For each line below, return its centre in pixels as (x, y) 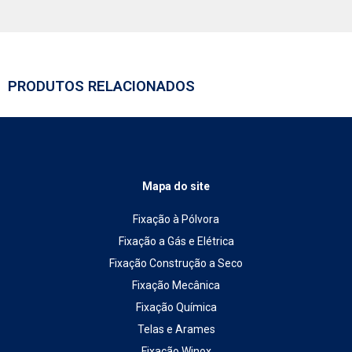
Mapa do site (176, 187)
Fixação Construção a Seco (176, 264)
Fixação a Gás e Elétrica (176, 242)
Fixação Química (176, 308)
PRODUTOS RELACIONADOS (101, 87)
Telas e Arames (176, 330)
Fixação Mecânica (176, 286)
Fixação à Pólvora (176, 220)
